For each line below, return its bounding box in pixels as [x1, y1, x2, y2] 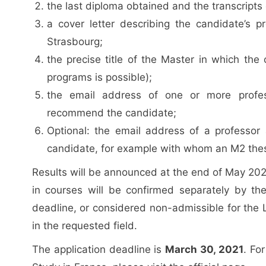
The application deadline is [31, 243, 166, 255]
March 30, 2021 [165, 243, 244, 255]
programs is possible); [46, 71, 152, 83]
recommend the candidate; [46, 106, 176, 119]
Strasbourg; [46, 35, 103, 47]
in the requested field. [31, 219, 137, 232]
